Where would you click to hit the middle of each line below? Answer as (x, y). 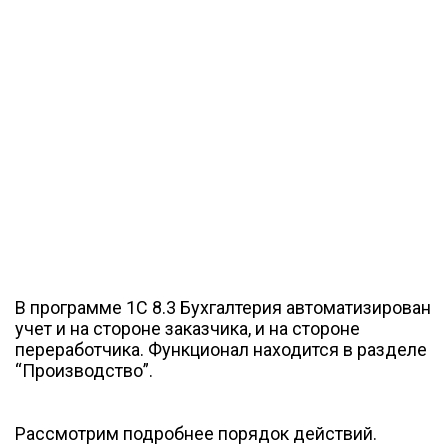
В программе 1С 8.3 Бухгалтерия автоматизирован (223, 307)
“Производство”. (84, 370)
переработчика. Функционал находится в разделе (221, 349)
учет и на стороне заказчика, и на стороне (187, 328)
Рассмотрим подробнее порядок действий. (196, 433)
